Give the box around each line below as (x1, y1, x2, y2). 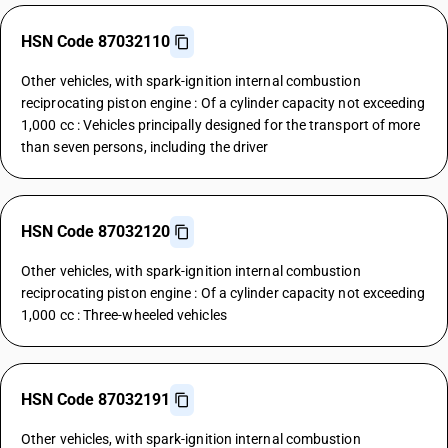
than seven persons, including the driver (21, 139, 269, 155)
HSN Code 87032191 (21, 390, 170, 409)
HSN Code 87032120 (21, 222, 170, 241)
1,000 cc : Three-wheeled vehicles (21, 307, 227, 323)
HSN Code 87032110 (21, 32, 170, 51)
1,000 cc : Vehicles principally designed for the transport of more (21, 117, 421, 133)
